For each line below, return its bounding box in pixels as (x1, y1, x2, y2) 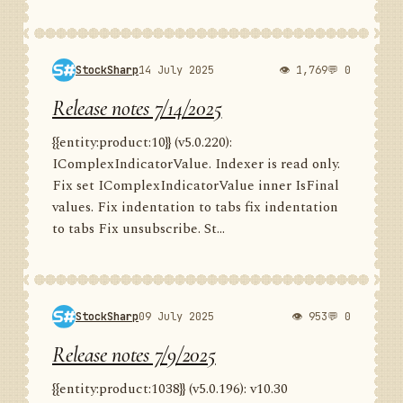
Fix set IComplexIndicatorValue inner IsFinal (52, 175, 339, 196)
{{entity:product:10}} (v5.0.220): (52, 132, 232, 153)
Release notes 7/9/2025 (52, 342, 216, 368)
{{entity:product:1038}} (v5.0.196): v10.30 (52, 379, 288, 399)
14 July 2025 (139, 62, 214, 77)
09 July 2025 (139, 309, 214, 324)
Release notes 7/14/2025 (52, 95, 222, 121)
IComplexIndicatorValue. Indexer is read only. (52, 154, 340, 175)
